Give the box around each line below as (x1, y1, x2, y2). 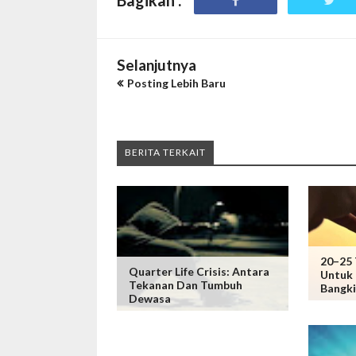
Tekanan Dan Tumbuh (129, 278, 242, 292)
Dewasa (129, 292, 171, 305)
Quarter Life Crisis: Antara (129, 265, 269, 278)
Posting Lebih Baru (127, 76, 226, 90)
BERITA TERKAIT (125, 146, 206, 158)
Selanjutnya (117, 56, 196, 74)
